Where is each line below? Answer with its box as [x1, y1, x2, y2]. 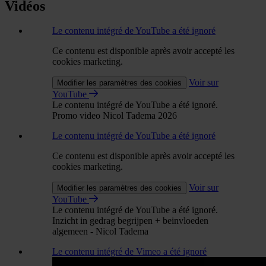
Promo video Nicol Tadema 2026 [52, 110, 177, 121]
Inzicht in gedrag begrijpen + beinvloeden [52, 216, 208, 226]
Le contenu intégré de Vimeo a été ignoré [52, 246, 207, 257]
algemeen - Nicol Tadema [52, 226, 148, 237]
